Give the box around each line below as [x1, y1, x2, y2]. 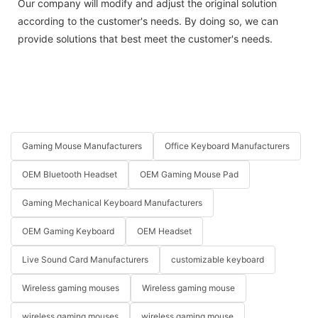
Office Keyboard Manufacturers [165, 141, 290, 152]
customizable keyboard [171, 254, 264, 265]
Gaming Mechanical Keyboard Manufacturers [22, 197, 202, 209]
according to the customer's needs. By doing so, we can [18, 14, 278, 27]
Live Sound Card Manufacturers [22, 254, 148, 265]
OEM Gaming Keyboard [22, 226, 114, 237]
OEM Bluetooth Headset [22, 169, 117, 180]
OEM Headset [137, 226, 192, 237]
